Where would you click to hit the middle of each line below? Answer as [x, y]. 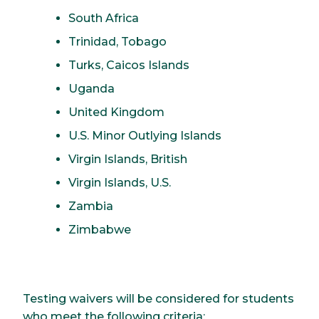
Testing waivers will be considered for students [158, 298]
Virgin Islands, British [128, 159]
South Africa [104, 18]
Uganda [91, 88]
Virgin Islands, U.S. [120, 182]
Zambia [91, 206]
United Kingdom [116, 112]
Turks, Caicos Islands [129, 65]
